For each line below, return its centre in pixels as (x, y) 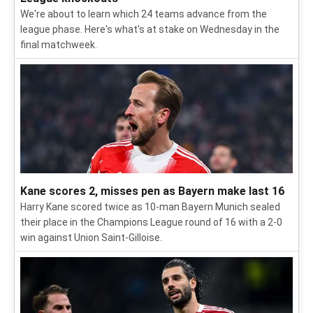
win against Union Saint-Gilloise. (91, 238)
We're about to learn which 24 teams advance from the (144, 14)
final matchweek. (59, 45)
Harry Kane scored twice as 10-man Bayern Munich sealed (150, 207)
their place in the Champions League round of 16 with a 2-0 (151, 223)
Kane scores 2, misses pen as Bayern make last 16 (152, 191)
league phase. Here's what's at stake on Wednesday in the (150, 30)
